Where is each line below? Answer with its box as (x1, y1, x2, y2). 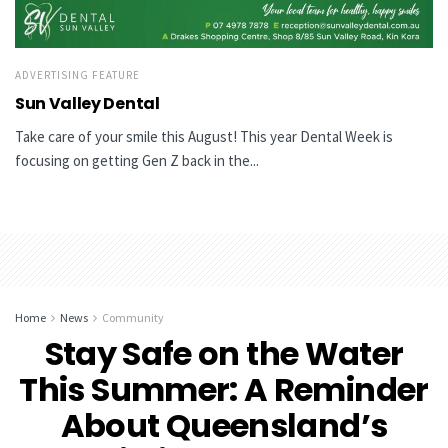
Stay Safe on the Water (44, 331, 404, 377)
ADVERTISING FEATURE (15, 68, 140, 83)
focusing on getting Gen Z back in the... (15, 151, 259, 171)
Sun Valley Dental (15, 92, 160, 116)
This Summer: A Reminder (19, 367, 429, 413)
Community (102, 310, 164, 326)
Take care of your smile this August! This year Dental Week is (15, 127, 393, 147)
